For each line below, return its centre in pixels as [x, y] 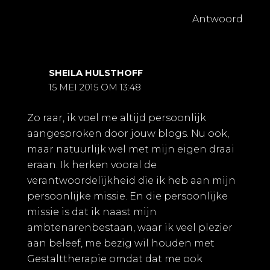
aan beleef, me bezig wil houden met [121, 243]
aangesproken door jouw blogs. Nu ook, [128, 134]
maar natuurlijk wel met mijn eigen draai [131, 149]
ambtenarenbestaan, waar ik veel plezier [130, 228]
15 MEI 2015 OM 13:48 [95, 87]
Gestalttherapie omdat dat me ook [115, 259]
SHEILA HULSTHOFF [96, 73]
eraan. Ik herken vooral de [92, 165]
